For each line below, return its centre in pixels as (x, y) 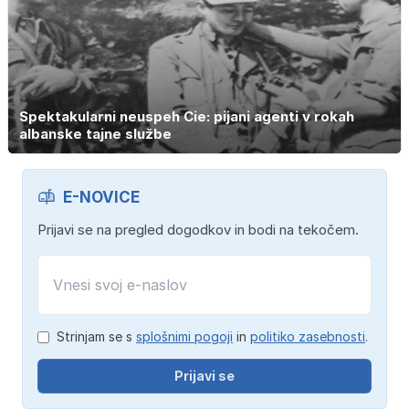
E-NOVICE (101, 198)
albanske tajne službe (95, 134)
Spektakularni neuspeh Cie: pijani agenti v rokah (187, 117)
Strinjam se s (96, 337)
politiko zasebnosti (308, 337)
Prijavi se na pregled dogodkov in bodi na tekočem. (198, 230)
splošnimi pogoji (184, 337)
